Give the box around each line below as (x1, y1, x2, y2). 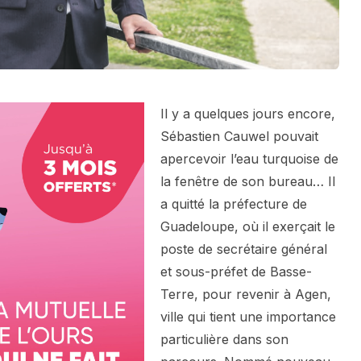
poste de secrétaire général (160, 241, 327, 258)
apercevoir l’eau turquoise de (160, 151, 338, 168)
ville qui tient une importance (160, 309, 336, 326)
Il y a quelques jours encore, (160, 106, 335, 122)
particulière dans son (160, 331, 288, 348)
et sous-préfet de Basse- (160, 263, 312, 280)
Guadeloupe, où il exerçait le (160, 218, 335, 235)
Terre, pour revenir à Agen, (160, 286, 331, 303)
